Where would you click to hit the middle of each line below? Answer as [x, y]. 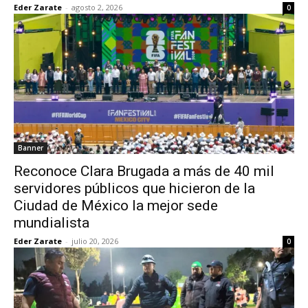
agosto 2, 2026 [97, 7]
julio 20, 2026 [95, 241]
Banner [31, 148]
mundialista [52, 223]
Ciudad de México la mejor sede [116, 206]
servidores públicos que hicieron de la [134, 188]
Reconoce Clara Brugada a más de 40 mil [144, 171]
